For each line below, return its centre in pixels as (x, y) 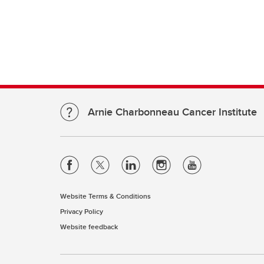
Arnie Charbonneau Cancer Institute (172, 112)
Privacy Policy (82, 211)
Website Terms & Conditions (105, 196)
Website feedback (89, 227)
